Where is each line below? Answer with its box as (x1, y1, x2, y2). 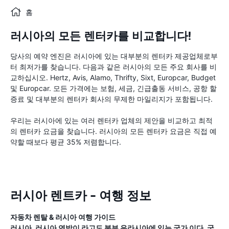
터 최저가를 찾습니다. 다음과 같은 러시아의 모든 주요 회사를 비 (10, 62, 217, 71)
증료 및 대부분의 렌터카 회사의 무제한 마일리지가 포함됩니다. (10, 95, 213, 103)
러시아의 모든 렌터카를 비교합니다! (10, 29, 191, 43)
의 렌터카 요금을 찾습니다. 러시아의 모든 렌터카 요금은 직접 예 (10, 127, 217, 135)
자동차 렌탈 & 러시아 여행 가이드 (10, 213, 116, 221)
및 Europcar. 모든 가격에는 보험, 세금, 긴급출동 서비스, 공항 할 (10, 84, 217, 93)
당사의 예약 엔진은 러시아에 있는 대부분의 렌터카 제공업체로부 (10, 52, 218, 60)
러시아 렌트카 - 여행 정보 (10, 188, 151, 203)
